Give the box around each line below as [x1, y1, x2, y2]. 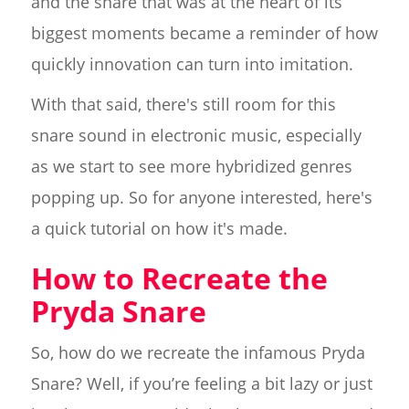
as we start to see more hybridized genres [30, 154, 352, 177]
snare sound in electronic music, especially [30, 123, 362, 146]
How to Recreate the [30, 257, 328, 298]
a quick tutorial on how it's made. [30, 216, 288, 239]
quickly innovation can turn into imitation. [30, 52, 353, 75]
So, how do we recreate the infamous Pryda [30, 341, 365, 363]
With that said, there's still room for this [30, 92, 336, 115]
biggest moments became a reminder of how [30, 21, 378, 44]
